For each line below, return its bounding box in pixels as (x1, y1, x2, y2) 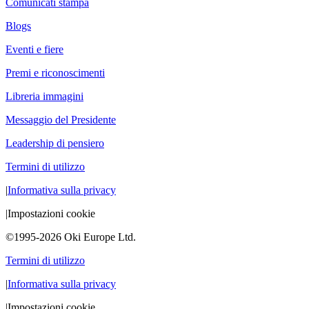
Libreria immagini (6, 90, 83, 102)
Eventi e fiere (6, 43, 63, 55)
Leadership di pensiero (6, 137, 104, 149)
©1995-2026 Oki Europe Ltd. (6, 230, 136, 243)
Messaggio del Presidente (6, 113, 116, 126)
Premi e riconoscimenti (6, 66, 105, 79)
